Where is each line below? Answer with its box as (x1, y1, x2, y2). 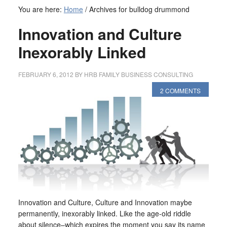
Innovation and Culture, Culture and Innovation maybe (18, 197, 192, 208)
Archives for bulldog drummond (87, 4, 190, 14)
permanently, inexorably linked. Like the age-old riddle (18, 208, 191, 219)
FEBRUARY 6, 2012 (18, 70, 73, 79)
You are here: (18, 4, 64, 14)
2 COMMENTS (160, 86, 201, 95)
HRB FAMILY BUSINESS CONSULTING (84, 70, 193, 79)
